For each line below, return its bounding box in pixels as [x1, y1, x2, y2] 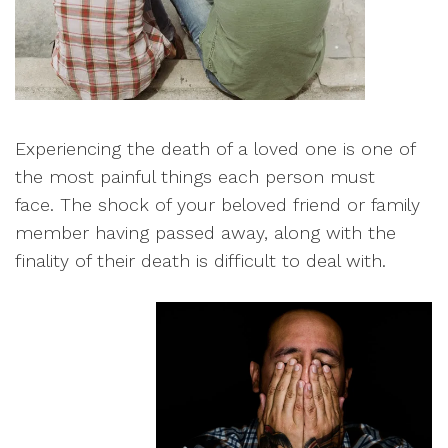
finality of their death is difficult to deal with [15, 250, 382, 272]
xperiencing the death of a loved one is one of [26, 138, 415, 160]
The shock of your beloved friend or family [60, 194, 420, 216]
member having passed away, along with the [15, 222, 396, 244]
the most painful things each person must [15, 166, 375, 188]
